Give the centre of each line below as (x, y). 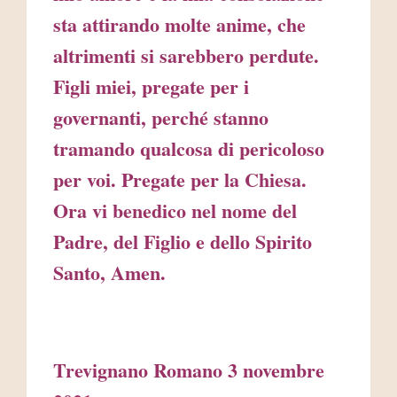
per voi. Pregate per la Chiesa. (180, 180)
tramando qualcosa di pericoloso (189, 149)
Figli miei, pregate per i (151, 87)
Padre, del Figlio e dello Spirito (183, 242)
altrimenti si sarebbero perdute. (186, 56)
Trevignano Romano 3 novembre (189, 370)
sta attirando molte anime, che (179, 25)
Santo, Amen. (109, 273)
